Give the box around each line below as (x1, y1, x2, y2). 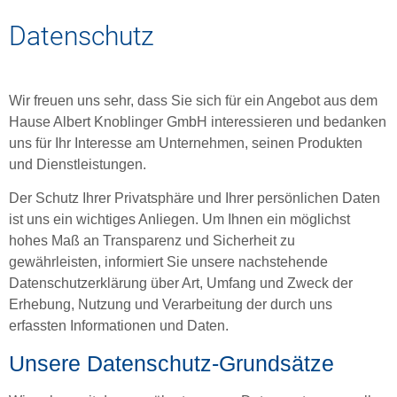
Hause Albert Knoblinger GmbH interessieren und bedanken (9, 114, 386, 129)
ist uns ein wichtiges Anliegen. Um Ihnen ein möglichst (9, 212, 350, 228)
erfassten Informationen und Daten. (9, 318, 229, 334)
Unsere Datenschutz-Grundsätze (9, 350, 334, 376)
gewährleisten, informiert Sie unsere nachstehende (9, 254, 328, 270)
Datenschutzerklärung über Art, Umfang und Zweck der (9, 276, 353, 292)
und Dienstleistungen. (9, 157, 146, 172)
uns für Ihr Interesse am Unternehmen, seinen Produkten (9, 136, 362, 151)
